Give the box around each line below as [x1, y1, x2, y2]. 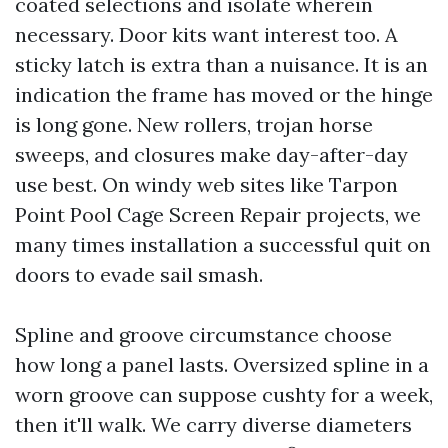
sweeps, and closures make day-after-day [15, 142, 408, 167]
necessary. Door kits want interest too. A [15, 22, 398, 47]
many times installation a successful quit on [15, 232, 431, 257]
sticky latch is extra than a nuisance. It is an [15, 52, 428, 77]
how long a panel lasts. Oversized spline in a [15, 352, 429, 377]
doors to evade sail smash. [15, 262, 263, 287]
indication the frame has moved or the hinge [15, 82, 433, 107]
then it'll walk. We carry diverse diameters [15, 412, 412, 437]
